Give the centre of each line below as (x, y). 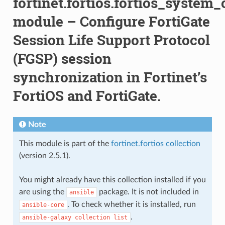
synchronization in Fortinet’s (110, 77)
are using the (42, 192)
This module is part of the (65, 143)
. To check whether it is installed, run (131, 204)
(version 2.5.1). (44, 155)
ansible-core (43, 205)
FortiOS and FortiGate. (87, 95)
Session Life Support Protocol (111, 40)
